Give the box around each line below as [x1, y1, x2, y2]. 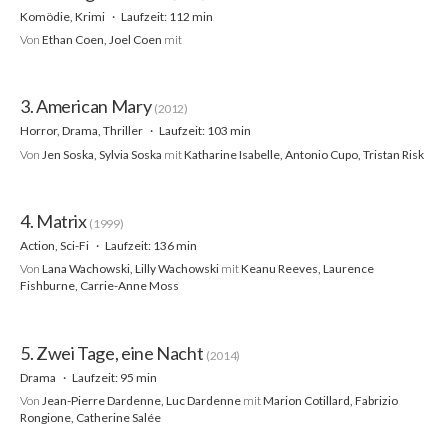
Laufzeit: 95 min [71, 369, 157, 385]
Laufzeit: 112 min [120, 8, 213, 24]
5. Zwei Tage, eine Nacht [20, 341, 206, 364]
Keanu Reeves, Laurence [241, 261, 374, 277]
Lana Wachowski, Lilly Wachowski [42, 261, 219, 277]
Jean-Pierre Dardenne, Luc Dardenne [42, 392, 241, 408]
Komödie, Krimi [20, 8, 107, 24]
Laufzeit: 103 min [158, 123, 251, 139]
